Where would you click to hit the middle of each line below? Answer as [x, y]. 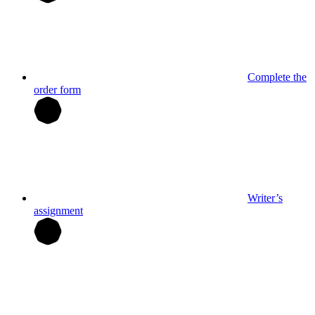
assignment [58, 210]
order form [57, 89]
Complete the [277, 77]
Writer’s [265, 198]
